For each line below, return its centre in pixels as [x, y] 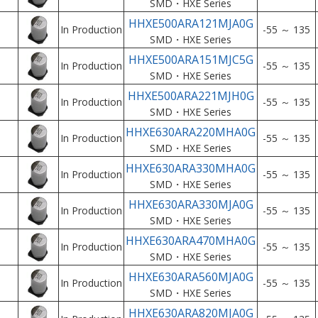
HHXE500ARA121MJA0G [191, 23]
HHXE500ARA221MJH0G [191, 96]
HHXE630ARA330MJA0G [191, 204]
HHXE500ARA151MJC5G [191, 60]
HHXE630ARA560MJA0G [191, 277]
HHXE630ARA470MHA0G [191, 241]
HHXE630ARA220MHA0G [191, 132]
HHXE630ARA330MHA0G [191, 168]
